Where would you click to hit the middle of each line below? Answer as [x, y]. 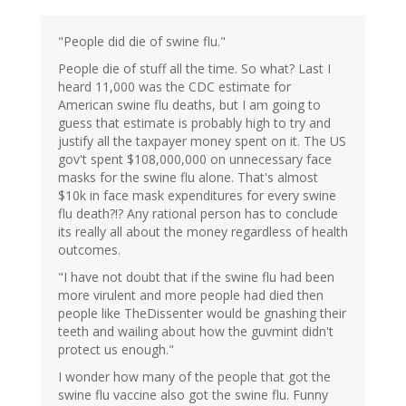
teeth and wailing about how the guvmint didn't [196, 332]
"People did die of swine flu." [142, 42]
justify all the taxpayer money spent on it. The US [202, 141]
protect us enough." [116, 350]
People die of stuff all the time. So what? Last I [194, 69]
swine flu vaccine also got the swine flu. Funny [193, 395]
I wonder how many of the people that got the [194, 377]
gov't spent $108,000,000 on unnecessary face [195, 159]
